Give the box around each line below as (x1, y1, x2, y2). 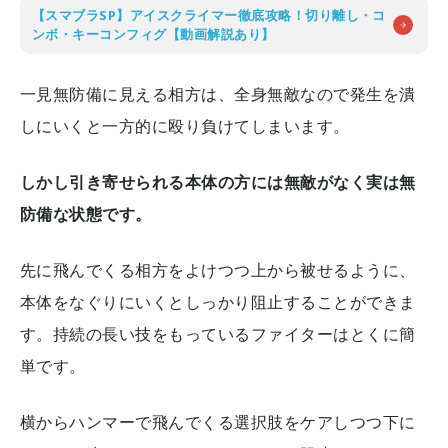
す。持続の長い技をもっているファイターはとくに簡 (20, 322, 416, 345)
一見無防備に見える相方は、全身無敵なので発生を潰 (20, 82, 416, 105)
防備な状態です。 (20, 202, 152, 225)
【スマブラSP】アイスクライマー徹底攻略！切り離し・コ (32, 5, 386, 24)
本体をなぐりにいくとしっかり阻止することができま (20, 290, 416, 313)
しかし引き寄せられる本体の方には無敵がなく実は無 (20, 170, 416, 193)
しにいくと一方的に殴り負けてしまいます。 (20, 114, 350, 137)
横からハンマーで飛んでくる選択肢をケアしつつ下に (20, 410, 416, 433)
